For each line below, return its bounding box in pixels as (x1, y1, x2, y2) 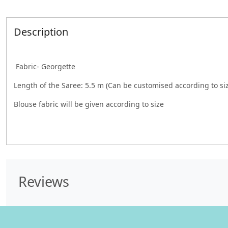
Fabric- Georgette (14, 61, 77, 71)
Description (14, 24, 68, 39)
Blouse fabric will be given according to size (14, 99, 166, 109)
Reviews (18, 172, 69, 191)
